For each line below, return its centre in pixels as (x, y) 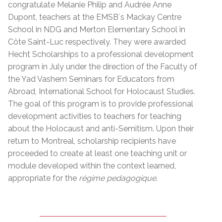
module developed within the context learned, (92, 166)
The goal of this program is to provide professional (101, 104)
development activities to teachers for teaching (95, 116)
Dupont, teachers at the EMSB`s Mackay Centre (95, 17)
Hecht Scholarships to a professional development (101, 54)
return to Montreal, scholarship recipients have (92, 141)
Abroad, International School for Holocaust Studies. (103, 91)
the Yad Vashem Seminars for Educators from (91, 79)
